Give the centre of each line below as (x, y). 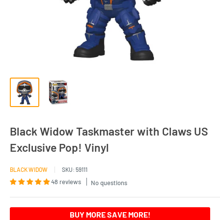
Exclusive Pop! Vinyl (59, 147)
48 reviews (66, 182)
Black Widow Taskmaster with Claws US (109, 131)
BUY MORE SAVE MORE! (110, 214)
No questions (109, 182)
